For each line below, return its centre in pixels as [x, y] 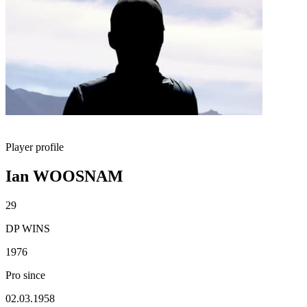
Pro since [25, 275]
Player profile [35, 147]
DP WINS [28, 228]
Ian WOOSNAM [64, 176]
